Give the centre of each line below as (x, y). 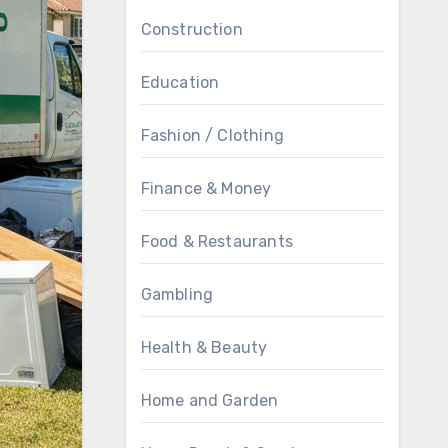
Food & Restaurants (217, 241)
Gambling (177, 294)
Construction (191, 29)
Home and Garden (209, 400)
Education (180, 82)
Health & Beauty (204, 347)
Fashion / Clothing (212, 135)
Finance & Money (206, 188)
